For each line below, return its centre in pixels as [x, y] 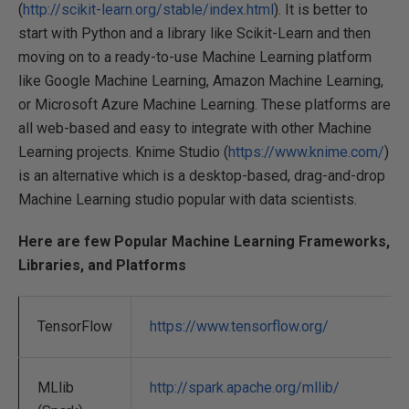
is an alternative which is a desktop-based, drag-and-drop [202, 176]
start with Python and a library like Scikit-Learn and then [194, 34]
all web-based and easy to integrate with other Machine [195, 129]
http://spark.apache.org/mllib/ [245, 388]
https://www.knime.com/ [306, 152]
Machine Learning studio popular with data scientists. [188, 200]
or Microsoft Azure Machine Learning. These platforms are [204, 105]
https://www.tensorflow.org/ [239, 327]
